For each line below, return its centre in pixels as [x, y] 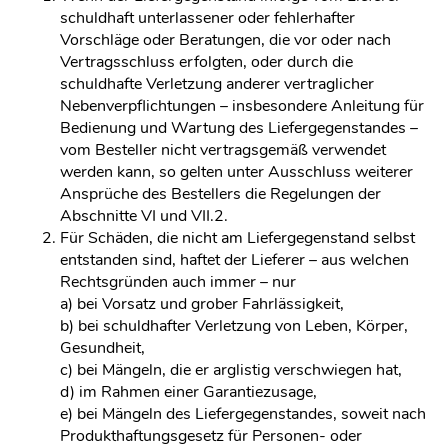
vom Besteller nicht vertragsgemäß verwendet [223, 150]
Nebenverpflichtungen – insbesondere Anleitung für [242, 106]
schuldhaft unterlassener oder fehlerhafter [207, 18]
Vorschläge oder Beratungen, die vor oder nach [225, 40]
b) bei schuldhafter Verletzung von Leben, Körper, [234, 326]
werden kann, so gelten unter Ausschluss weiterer [236, 172]
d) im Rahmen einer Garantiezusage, [188, 392]
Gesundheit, [102, 348]
